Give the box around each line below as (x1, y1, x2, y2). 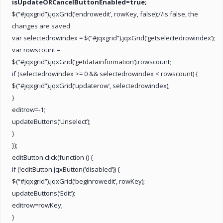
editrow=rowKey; (12, 200, 63, 210)
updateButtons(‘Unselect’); (12, 116, 91, 126)
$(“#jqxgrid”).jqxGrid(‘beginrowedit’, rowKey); (12, 176, 145, 186)
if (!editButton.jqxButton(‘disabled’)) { (12, 164, 120, 174)
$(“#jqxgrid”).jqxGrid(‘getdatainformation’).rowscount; (12, 57, 171, 66)
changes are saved (12, 21, 70, 30)
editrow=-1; (12, 105, 45, 114)
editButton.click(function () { (12, 152, 93, 162)
